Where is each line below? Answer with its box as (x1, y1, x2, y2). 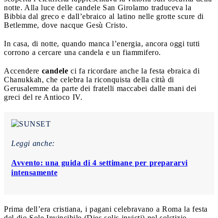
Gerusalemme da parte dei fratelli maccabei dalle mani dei (4, 84, 197, 92)
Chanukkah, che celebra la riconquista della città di (4, 75, 174, 84)
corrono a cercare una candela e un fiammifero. (4, 48, 161, 56)
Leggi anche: (11, 139, 55, 147)
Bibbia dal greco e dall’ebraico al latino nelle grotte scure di (4, 12, 204, 20)
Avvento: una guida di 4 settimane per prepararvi (11, 158, 188, 167)
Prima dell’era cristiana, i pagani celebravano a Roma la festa (4, 204, 208, 213)
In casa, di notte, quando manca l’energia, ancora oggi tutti (4, 39, 200, 48)
